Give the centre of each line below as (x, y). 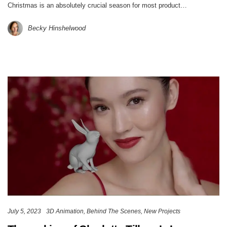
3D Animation (65, 211)
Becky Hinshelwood (57, 28)
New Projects (162, 211)
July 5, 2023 (24, 211)
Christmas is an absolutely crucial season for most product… (97, 6)
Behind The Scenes (114, 211)
